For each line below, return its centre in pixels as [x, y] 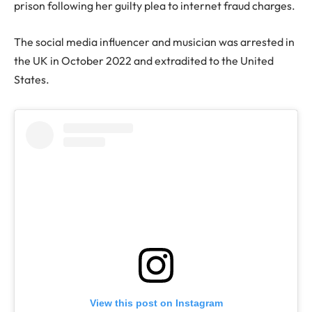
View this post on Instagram [156, 303]
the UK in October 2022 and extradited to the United [144, 60]
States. [33, 79]
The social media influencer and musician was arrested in [154, 41]
